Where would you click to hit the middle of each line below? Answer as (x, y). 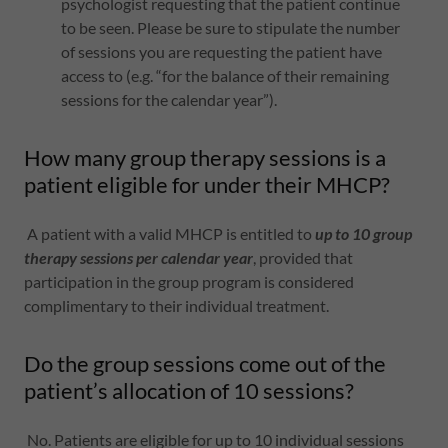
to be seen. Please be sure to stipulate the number (230, 27)
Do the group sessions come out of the (205, 363)
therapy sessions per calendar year (138, 257)
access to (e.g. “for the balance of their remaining (224, 75)
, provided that (303, 257)
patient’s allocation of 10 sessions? (189, 390)
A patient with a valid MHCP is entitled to (169, 233)
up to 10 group (363, 233)
